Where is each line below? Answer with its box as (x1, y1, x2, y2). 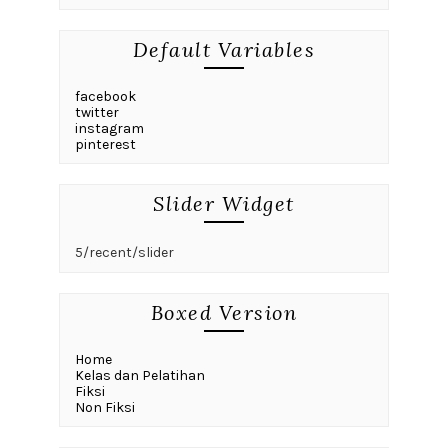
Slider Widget (153, 191, 295, 217)
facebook (74, 88, 136, 106)
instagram (74, 120, 144, 138)
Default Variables (132, 37, 316, 63)
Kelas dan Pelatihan (74, 367, 205, 385)
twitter (74, 104, 119, 122)
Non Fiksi (74, 399, 135, 417)
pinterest (74, 136, 136, 154)
